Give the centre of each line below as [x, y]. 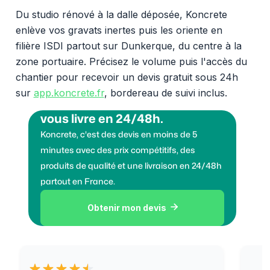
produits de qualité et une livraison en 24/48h [131, 166]
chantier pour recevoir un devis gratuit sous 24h [127, 77]
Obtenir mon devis [127, 208]
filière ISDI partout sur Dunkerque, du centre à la [128, 46]
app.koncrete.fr [69, 93]
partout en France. [78, 181]
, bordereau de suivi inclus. [165, 93]
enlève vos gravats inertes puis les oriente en [119, 30]
